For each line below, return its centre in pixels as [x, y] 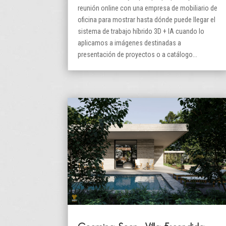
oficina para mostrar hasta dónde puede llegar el [147, 19]
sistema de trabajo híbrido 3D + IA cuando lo [141, 31]
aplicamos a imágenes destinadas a [130, 43]
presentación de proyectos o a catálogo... [138, 54]
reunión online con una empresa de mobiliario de [148, 8]
